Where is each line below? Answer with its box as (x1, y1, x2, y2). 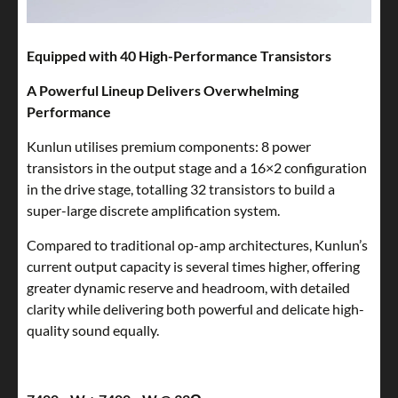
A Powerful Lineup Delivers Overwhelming (27, 82, 298, 99)
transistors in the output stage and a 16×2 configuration (27, 159, 367, 177)
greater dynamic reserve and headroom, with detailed (27, 279, 350, 297)
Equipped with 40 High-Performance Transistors (27, 47, 331, 65)
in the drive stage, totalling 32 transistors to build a (27, 180, 335, 198)
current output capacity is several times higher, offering (27, 258, 360, 275)
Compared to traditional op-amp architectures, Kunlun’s (27, 236, 368, 254)
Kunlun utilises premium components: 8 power (27, 138, 311, 155)
